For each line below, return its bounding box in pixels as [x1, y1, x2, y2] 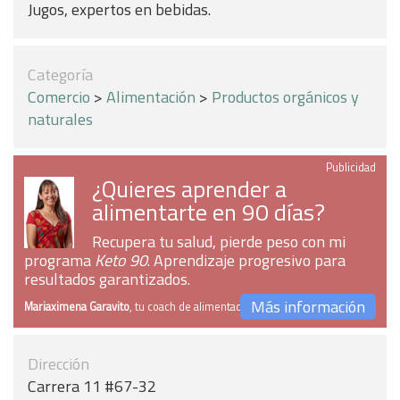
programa [24, 248, 95, 272]
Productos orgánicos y [212, 85, 359, 109]
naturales [28, 107, 93, 131]
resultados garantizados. [24, 267, 190, 291]
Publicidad [326, 159, 376, 176]
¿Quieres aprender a [92, 171, 287, 206]
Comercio [28, 85, 90, 109]
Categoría [28, 62, 93, 87]
